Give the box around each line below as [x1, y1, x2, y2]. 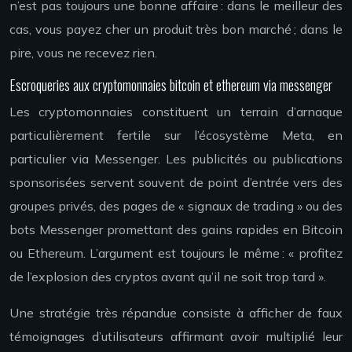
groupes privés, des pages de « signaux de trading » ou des [9, 198, 343, 214]
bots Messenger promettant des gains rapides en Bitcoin [9, 222, 343, 238]
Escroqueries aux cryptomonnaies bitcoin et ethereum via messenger [9, 75, 332, 96]
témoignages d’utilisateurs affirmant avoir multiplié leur [9, 328, 343, 345]
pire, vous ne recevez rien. [9, 45, 157, 61]
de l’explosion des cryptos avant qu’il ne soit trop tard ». [9, 269, 326, 285]
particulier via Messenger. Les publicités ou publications [9, 151, 343, 167]
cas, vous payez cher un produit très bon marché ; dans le [9, 21, 343, 38]
